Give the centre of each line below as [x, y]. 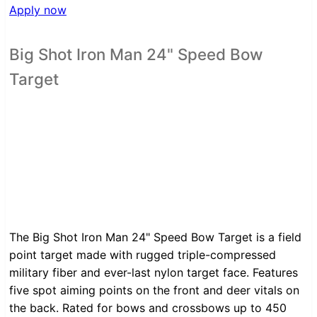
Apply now [38, 10]
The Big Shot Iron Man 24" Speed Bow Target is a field [155, 237]
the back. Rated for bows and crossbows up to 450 [148, 308]
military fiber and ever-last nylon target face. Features [154, 273]
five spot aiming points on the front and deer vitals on [154, 290]
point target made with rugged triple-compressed [143, 255]
